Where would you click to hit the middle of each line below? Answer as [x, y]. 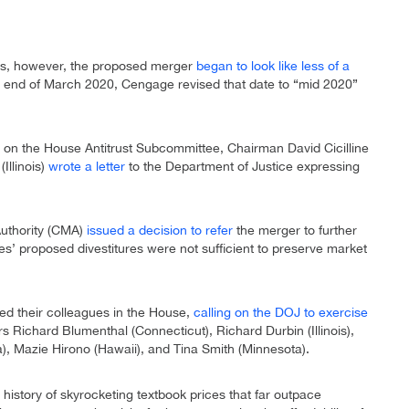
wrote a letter [87, 167]
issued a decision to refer [160, 231]
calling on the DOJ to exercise [281, 313]
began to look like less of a [273, 66]
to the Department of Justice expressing [242, 167]
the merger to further [295, 231]
